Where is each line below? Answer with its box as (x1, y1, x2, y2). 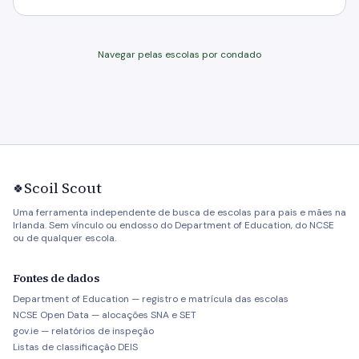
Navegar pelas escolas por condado (98, 48, 261, 61)
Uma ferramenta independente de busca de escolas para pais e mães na (13, 206, 346, 219)
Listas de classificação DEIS (13, 341, 138, 353)
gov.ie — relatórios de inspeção (13, 325, 154, 337)
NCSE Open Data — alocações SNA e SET (13, 309, 196, 321)
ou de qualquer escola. (13, 232, 116, 244)
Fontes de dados (13, 270, 99, 286)
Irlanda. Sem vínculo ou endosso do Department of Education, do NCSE (13, 219, 334, 232)
